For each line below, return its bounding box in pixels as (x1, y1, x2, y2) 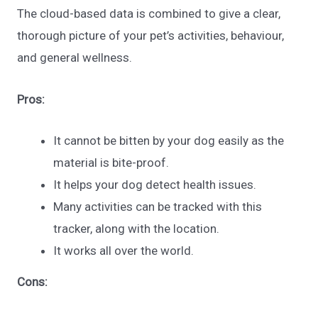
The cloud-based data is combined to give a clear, (17, 6, 281, 21)
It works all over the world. (53, 243, 194, 258)
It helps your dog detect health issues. (53, 177, 257, 192)
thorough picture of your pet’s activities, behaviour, (17, 28, 285, 43)
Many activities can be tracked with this (53, 199, 263, 214)
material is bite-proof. (53, 155, 170, 170)
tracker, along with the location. (53, 221, 220, 236)
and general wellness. (17, 50, 133, 65)
